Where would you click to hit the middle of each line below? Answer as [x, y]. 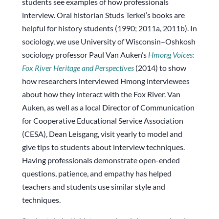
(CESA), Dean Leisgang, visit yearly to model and [102, 134]
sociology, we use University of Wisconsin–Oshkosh [109, 42]
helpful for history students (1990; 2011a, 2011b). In [109, 28]
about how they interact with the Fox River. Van [101, 94]
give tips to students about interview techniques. [103, 147]
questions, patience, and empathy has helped [97, 174]
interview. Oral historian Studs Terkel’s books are [103, 15]
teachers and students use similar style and [93, 187]
